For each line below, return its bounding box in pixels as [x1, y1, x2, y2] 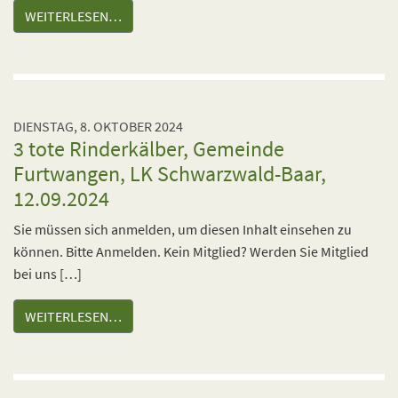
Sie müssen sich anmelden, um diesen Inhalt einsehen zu [13, 220, 352, 238]
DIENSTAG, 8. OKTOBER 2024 [13, 117, 183, 135]
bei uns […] [13, 265, 82, 283]
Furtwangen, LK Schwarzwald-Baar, [13, 160, 326, 187]
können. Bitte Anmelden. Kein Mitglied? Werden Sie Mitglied [13, 243, 369, 260]
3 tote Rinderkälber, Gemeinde [13, 135, 284, 163]
